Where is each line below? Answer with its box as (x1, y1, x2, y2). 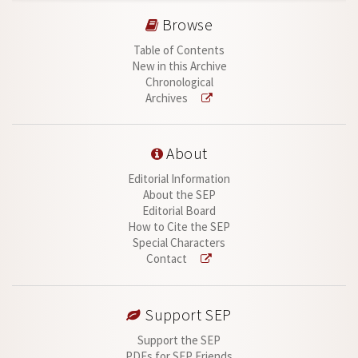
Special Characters (133, 235, 225, 251)
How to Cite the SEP (128, 219, 230, 235)
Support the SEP (137, 332, 221, 348)
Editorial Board (142, 203, 216, 219)
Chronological (145, 74, 213, 89)
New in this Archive (131, 58, 227, 74)
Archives (145, 89, 191, 105)
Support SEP (141, 304, 232, 324)
